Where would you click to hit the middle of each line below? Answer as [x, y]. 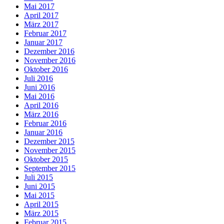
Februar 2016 [45, 123]
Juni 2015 [39, 186]
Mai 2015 [39, 195]
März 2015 [41, 213]
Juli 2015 [38, 177]
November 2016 [50, 60]
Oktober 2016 [46, 69]
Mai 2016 [39, 96]
